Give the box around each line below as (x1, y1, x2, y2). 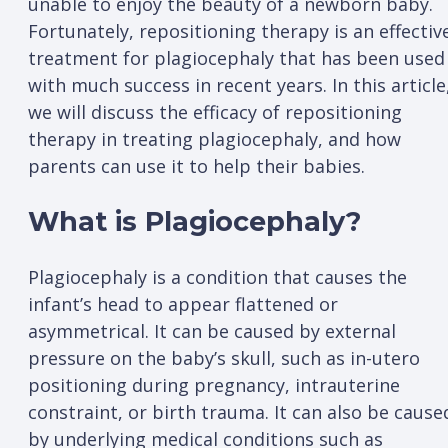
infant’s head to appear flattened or (28, 292, 338, 317)
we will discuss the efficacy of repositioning (28, 99, 402, 124)
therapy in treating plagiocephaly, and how (28, 126, 401, 151)
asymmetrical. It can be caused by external (28, 319, 396, 344)
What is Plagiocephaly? (28, 205, 361, 239)
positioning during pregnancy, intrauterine (28, 373, 400, 398)
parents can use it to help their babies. (28, 153, 365, 178)
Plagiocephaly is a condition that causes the (28, 265, 407, 290)
